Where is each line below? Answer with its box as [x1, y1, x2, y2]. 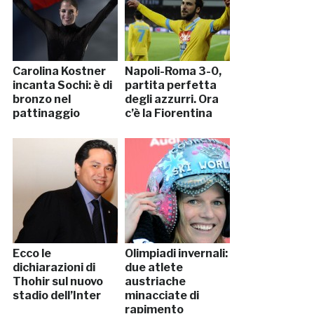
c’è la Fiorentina [124, 107, 212, 121]
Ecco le [12, 247, 51, 261]
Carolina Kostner [12, 64, 106, 78]
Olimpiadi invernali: [124, 247, 228, 261]
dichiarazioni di [12, 261, 95, 275]
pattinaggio [12, 107, 80, 121]
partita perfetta [124, 78, 217, 93]
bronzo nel [12, 93, 71, 107]
